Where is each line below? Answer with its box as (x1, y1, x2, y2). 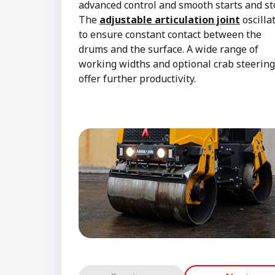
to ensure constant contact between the (79, 28, 261, 41)
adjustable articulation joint (99, 13, 240, 26)
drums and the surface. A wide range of (79, 42, 258, 56)
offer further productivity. (79, 72, 196, 85)
